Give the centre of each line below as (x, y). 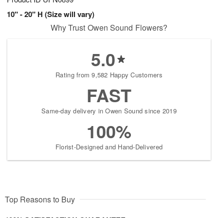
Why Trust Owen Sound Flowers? (109, 27)
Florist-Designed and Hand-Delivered (109, 146)
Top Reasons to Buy (40, 199)
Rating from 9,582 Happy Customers (109, 74)
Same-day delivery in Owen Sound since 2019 (109, 110)
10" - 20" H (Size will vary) (51, 14)
